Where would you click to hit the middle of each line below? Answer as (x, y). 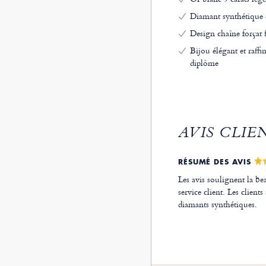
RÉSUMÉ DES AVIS (216, 162)
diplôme (204, 63)
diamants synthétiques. (217, 204)
